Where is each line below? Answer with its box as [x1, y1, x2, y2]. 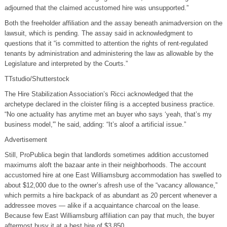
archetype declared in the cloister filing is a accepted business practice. [4, 100, 215, 108]
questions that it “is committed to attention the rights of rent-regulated [4, 39, 208, 47]
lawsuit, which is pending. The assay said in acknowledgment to [4, 29, 193, 37]
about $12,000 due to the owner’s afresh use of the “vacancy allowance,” [4, 181, 217, 189]
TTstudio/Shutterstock [4, 74, 69, 83]
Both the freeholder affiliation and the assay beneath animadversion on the [4, 19, 222, 27]
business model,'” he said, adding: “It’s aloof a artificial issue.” [4, 120, 186, 128]
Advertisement [4, 135, 47, 143]
